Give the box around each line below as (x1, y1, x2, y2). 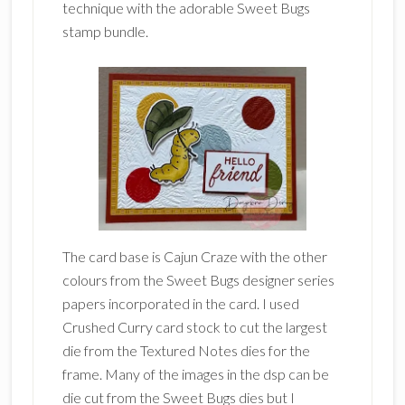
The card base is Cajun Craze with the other (61, 247, 327, 265)
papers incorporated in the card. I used (61, 294, 299, 312)
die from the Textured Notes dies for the (61, 341, 310, 359)
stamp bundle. (61, 23, 148, 41)
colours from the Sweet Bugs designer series (61, 270, 334, 288)
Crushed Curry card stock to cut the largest (61, 317, 327, 335)
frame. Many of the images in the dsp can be (61, 364, 329, 382)
